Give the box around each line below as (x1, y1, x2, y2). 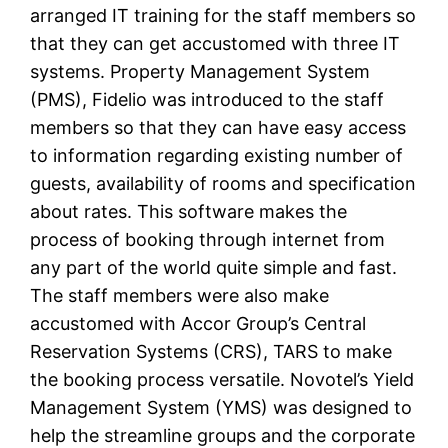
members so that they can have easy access (30, 117, 407, 139)
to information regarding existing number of (30, 145, 404, 167)
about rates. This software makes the (30, 201, 348, 223)
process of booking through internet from (30, 229, 386, 251)
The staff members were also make (30, 285, 330, 307)
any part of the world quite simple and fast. (30, 257, 398, 279)
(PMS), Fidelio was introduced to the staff (30, 89, 385, 111)
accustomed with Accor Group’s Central (30, 313, 367, 335)
